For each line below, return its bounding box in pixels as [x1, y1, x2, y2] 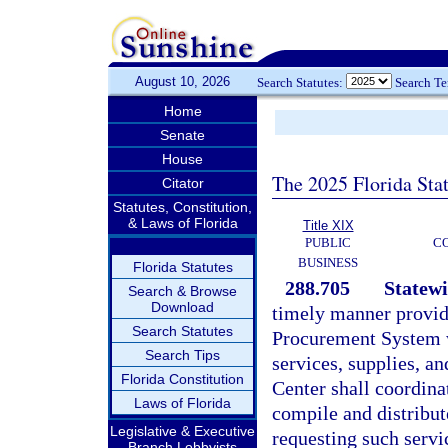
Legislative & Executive [110, 423, 255, 439]
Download [151, 299, 214, 315]
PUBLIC [305, 235, 351, 250]
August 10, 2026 [135, 74, 230, 89]
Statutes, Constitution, [113, 199, 252, 215]
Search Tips [145, 347, 220, 363]
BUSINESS [298, 255, 358, 270]
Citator [161, 175, 204, 191]
